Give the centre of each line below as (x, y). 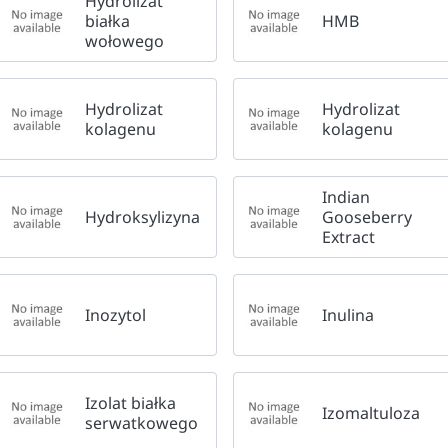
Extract (349, 236)
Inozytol (115, 314)
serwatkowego (141, 422)
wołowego (124, 40)
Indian (346, 196)
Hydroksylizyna (142, 216)
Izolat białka (130, 402)
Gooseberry (367, 216)
